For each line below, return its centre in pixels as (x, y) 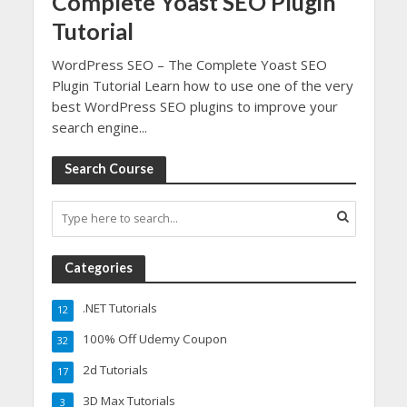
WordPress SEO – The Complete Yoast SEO (189, 64)
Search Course (109, 168)
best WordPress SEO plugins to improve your (194, 106)
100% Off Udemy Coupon (154, 338)
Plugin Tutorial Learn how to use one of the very (202, 85)
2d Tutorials (115, 369)
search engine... (99, 127)
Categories (98, 267)
